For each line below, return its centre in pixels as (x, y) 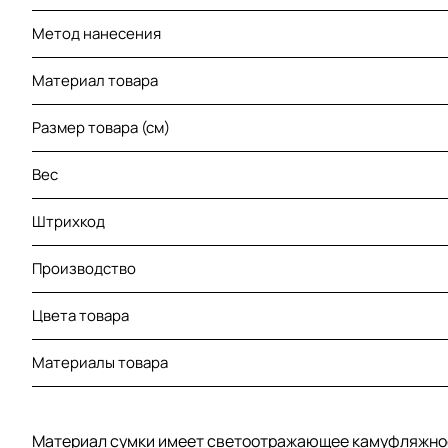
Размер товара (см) (101, 128)
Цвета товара (80, 316)
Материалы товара (100, 363)
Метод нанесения (96, 34)
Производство (84, 269)
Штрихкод (68, 222)
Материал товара (95, 81)
